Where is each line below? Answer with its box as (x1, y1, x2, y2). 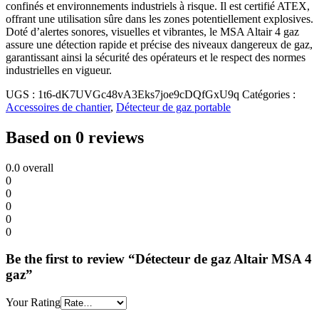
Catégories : (242, 88, 296, 100)
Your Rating (6, 296, 61, 309)
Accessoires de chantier (6, 100, 110, 113)
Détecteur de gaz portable (116, 100, 231, 113)
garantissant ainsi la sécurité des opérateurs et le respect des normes (6, 51, 305, 63)
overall (20, 161, 53, 174)
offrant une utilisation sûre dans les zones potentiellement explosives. (6, 12, 313, 25)
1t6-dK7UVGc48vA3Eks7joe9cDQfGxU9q (38, 88, 239, 100)
